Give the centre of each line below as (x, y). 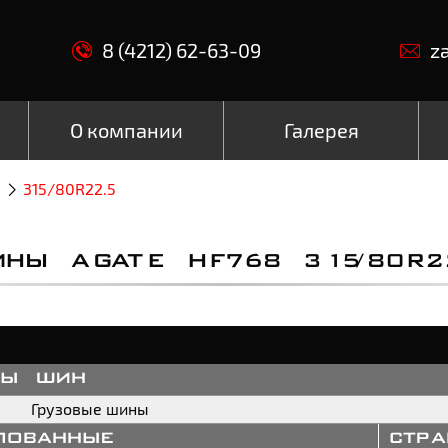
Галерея (321, 129)
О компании (126, 129)
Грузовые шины (90, 408)
